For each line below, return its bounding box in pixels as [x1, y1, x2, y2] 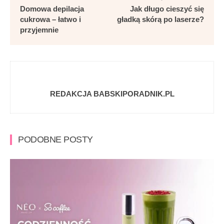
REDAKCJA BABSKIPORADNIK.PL [49, 89, 174, 98]
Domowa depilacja [20, 4, 84, 13]
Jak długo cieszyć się [129, 4, 204, 13]
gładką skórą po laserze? [116, 15, 204, 24]
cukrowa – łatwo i [20, 15, 81, 24]
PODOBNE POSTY [18, 134, 93, 145]
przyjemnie [20, 25, 58, 34]
